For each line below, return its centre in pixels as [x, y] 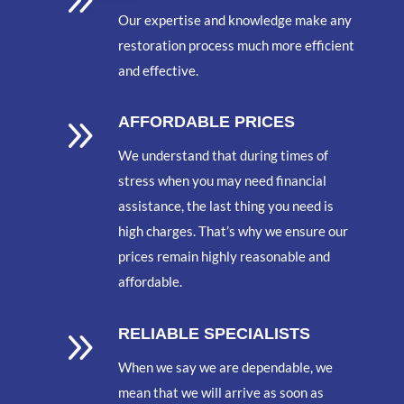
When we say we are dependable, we [226, 367]
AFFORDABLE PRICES [207, 122]
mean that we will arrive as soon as [221, 392]
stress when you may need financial [223, 181]
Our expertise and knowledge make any [235, 19]
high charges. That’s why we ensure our [234, 231]
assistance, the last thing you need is [226, 206]
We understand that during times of [224, 156]
